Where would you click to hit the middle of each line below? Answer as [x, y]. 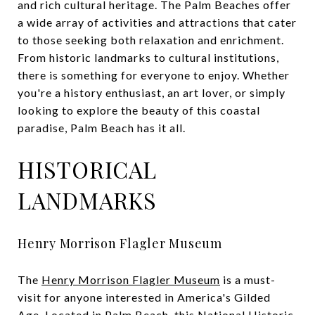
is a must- [248, 279]
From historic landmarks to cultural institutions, [148, 57]
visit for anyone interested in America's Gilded [144, 297]
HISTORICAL [87, 169]
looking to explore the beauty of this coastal [139, 110]
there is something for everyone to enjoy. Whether [154, 75]
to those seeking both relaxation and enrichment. [151, 40]
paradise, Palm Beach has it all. [102, 128]
